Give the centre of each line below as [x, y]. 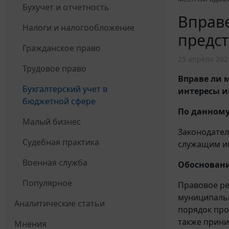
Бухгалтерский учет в [65, 89]
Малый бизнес [52, 122]
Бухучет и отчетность [66, 7]
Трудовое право [54, 69]
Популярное [47, 183]
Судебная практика [61, 142]
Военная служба [55, 163]
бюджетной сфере [59, 101]
